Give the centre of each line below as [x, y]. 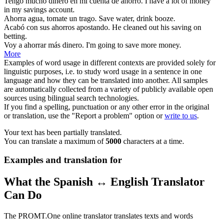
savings [35, 9]
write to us [181, 115]
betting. [15, 36]
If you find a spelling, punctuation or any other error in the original [107, 107]
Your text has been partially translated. [63, 132]
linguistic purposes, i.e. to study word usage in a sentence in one [103, 71]
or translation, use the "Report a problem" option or [84, 115]
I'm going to [106, 45]
